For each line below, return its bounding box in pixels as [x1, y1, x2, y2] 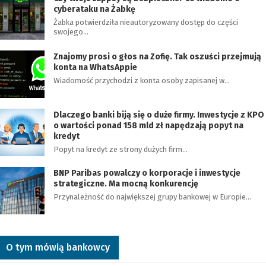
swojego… [53, 27, 88, 36]
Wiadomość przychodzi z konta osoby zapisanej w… [53, 76, 230, 85]
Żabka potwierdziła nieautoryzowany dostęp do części [53, 18, 238, 27]
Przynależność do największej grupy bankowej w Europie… [53, 192, 251, 201]
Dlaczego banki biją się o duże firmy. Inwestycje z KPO [53, 110, 264, 120]
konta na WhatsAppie [53, 62, 137, 72]
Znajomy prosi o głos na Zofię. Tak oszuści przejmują [53, 52, 261, 62]
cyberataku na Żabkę [53, 4, 135, 14]
